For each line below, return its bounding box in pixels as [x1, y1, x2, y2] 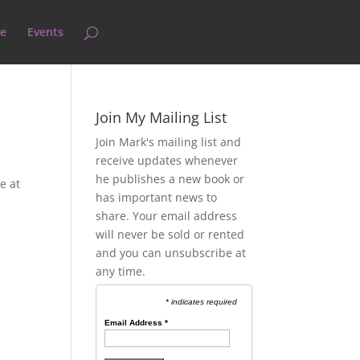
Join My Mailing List [96, 108, 227, 127]
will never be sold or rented [96, 227, 245, 242]
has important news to [96, 190, 218, 205]
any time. [96, 264, 146, 279]
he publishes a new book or [96, 171, 245, 186]
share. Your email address [96, 208, 238, 223]
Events [27, 24, 63, 39]
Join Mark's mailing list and [96, 134, 242, 149]
